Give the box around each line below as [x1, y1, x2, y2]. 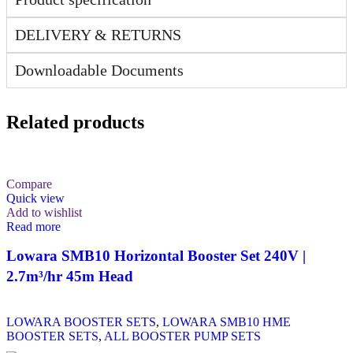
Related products [6, 111, 144, 132]
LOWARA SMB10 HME [162, 315, 291, 329]
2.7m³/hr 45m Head [6, 267, 133, 284]
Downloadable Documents [15, 61, 184, 79]
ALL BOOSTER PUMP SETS [104, 329, 261, 344]
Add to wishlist [6, 205, 82, 219]
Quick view [6, 191, 65, 205]
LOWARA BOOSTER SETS [6, 315, 156, 329]
